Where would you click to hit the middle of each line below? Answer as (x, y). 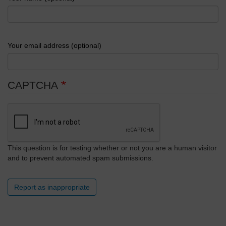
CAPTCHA (34, 85)
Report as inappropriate (52, 187)
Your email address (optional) (54, 45)
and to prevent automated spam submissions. (80, 158)
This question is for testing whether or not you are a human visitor (112, 148)
